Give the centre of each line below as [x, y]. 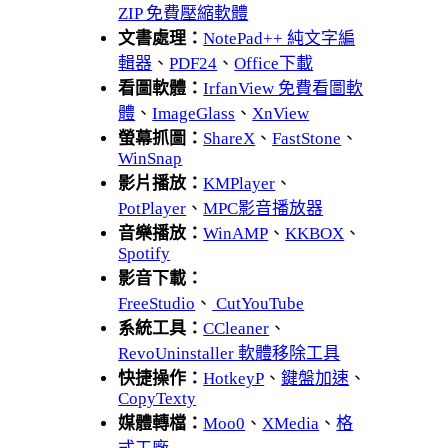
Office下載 [274, 63]
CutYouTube [258, 303]
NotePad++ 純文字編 [279, 38]
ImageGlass [194, 113]
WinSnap [150, 158]
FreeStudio [157, 303]
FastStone [307, 138]
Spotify [144, 253]
